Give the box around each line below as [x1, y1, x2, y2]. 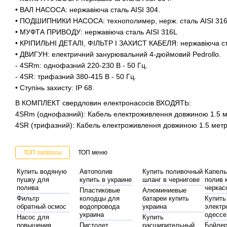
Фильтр [17, 194, 39, 202]
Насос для [17, 213, 49, 221]
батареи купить [142, 194, 189, 202]
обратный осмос [17, 202, 66, 210]
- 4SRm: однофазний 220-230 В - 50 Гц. [15, 61, 147, 69]
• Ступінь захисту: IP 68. [15, 83, 94, 92]
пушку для [17, 175, 49, 183]
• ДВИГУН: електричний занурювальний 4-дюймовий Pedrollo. [15, 50, 221, 58]
